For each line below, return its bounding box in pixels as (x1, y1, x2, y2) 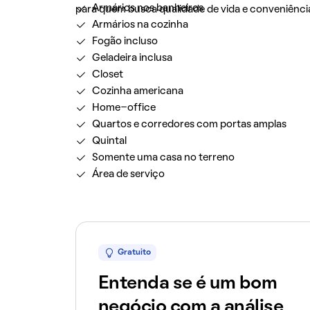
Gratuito (117, 249, 151, 256)
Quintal (91, 136, 127, 146)
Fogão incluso (91, 37, 158, 46)
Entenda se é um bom (98, 275, 277, 292)
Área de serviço (91, 170, 165, 179)
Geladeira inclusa (91, 53, 172, 63)
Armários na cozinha (91, 20, 188, 30)
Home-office (91, 103, 156, 113)
